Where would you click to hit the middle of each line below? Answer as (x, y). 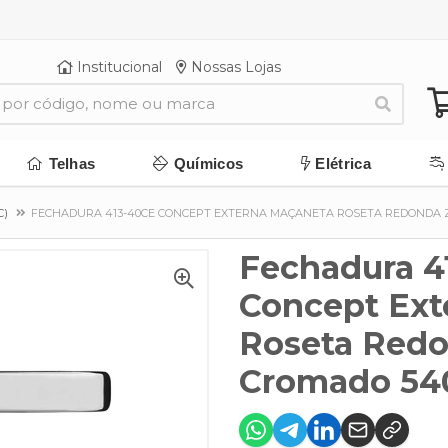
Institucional (117, 67)
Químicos (208, 163)
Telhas (72, 163)
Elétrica (343, 163)
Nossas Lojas (233, 67)
